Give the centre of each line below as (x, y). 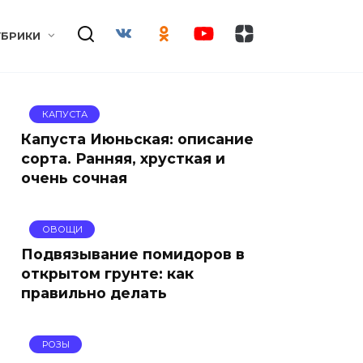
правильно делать (94, 293)
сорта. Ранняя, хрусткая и (123, 158)
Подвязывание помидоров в (133, 254)
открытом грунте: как (107, 273)
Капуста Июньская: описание (137, 139)
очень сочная (74, 177)
